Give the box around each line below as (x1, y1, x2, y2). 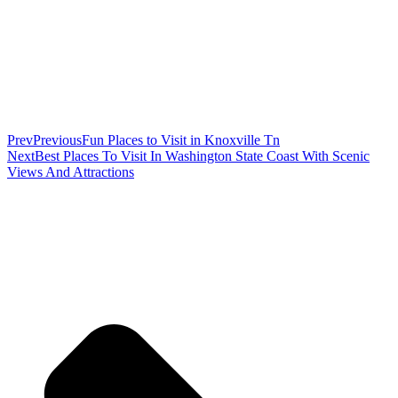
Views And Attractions (7, 164, 134, 180)
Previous (33, 132, 82, 148)
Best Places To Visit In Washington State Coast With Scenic (35, 148, 370, 164)
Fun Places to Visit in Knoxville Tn (82, 132, 280, 148)
